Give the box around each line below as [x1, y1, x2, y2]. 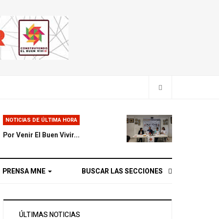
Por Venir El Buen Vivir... [3, 130, 80, 140]
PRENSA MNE [2, 166, 47, 176]
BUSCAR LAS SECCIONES [81, 166, 163, 176]
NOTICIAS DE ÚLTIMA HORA [5, 115, 78, 124]
